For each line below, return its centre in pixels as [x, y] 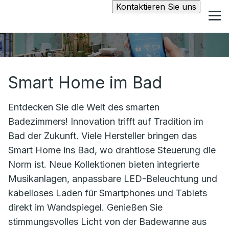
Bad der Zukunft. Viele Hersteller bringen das [102, 136]
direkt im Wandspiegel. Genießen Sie [85, 207]
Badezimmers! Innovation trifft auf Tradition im [106, 121]
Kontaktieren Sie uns [156, 7]
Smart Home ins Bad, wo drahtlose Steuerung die [112, 150]
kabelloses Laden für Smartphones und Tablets [108, 193]
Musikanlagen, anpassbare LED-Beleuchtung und [113, 179]
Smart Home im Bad [85, 83]
